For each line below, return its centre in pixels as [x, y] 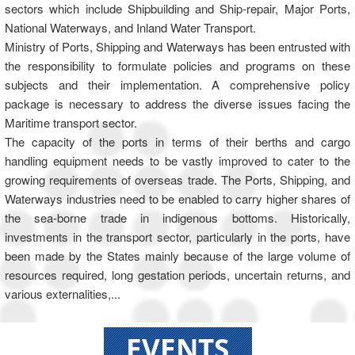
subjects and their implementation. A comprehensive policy [177, 85]
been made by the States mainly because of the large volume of [177, 256]
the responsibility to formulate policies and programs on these [177, 66]
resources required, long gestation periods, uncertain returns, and [177, 275]
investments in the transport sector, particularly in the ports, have [177, 237]
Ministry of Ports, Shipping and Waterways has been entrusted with [177, 47]
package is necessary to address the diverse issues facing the [177, 104]
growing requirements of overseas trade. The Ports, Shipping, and [177, 180]
